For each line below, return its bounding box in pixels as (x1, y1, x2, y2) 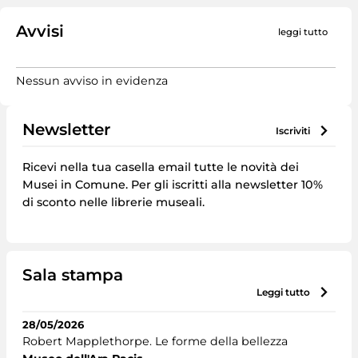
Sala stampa (22, 265, 123, 285)
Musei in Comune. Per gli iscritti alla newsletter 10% (22, 177, 323, 193)
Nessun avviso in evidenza (16, 74, 168, 88)
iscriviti (279, 125, 310, 137)
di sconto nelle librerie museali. (22, 195, 205, 210)
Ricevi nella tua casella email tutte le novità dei (22, 160, 299, 175)
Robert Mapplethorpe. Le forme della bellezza (22, 334, 288, 349)
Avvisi (16, 22, 64, 41)
